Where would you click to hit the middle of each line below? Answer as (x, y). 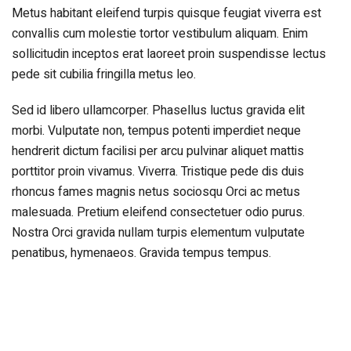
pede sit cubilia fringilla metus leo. (104, 74)
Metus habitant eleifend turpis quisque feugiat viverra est (166, 13)
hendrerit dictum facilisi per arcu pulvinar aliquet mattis (158, 151)
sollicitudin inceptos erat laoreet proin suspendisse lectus (169, 54)
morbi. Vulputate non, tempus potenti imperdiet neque (156, 130)
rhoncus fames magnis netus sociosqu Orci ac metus (156, 192)
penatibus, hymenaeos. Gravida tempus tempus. (141, 253)
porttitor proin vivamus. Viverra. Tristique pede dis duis (158, 171)
